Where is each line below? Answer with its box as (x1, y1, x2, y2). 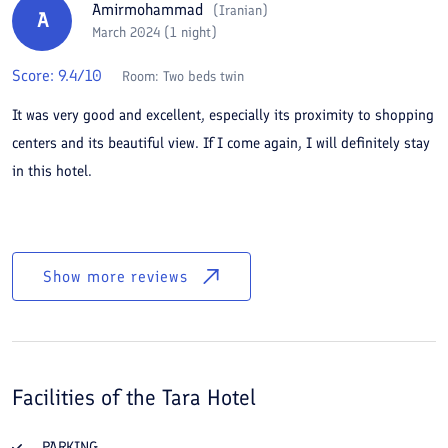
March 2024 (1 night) (92, 24, 217, 41)
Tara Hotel (162, 384, 256, 411)
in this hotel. (12, 161, 92, 180)
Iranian (219, 2, 262, 19)
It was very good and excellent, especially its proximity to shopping (12, 105, 434, 124)
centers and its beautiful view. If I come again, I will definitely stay (12, 133, 430, 152)
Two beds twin (163, 67, 244, 85)
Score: (12, 65, 58, 85)
